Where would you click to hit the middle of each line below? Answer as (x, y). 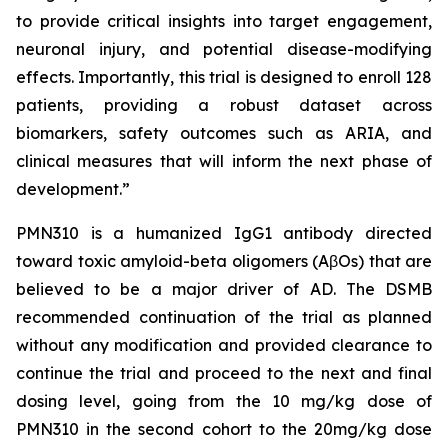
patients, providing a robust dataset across (224, 105)
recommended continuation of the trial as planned (224, 317)
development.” (73, 189)
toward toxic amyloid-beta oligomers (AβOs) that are (224, 261)
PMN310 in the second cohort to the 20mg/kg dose (224, 429)
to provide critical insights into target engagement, (224, 21)
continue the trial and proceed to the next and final (224, 373)
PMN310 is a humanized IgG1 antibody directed (224, 233)
